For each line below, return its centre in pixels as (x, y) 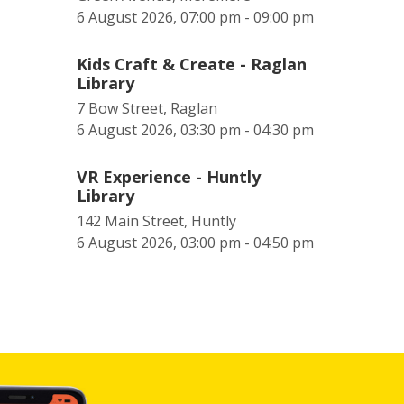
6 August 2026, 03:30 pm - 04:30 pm (195, 130)
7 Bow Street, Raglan (147, 108)
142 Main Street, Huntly (156, 221)
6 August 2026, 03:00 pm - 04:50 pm (195, 243)
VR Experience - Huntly (169, 177)
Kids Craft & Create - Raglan (192, 64)
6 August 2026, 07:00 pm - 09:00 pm (195, 17)
